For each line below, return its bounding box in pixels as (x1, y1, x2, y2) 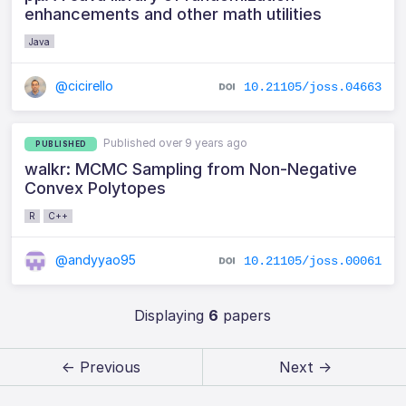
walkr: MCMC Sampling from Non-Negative (24, 159, 358, 179)
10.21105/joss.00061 (243, 253, 382, 268)
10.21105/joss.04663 (243, 79, 382, 94)
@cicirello (52, 77, 114, 93)
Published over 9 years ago (103, 136, 248, 150)
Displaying (134, 306, 209, 325)
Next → (278, 358, 332, 377)
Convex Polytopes (24, 179, 167, 198)
